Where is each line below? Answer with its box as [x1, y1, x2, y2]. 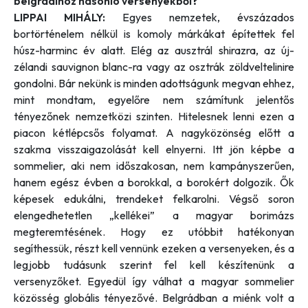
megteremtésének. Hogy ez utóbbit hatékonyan [14, 225, 294, 239]
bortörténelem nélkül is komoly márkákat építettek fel [14, 27, 294, 41]
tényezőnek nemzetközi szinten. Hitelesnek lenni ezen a [14, 109, 294, 124]
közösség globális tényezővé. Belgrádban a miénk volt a [14, 291, 294, 305]
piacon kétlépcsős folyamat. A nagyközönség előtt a [14, 126, 294, 140]
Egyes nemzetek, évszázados [105, 10, 294, 25]
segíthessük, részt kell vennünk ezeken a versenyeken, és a [14, 241, 294, 256]
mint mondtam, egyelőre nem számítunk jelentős [14, 93, 294, 107]
